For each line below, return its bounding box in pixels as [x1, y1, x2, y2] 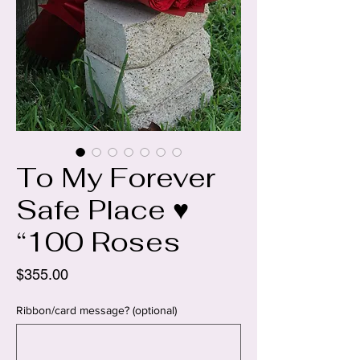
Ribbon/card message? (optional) [16, 304, 177, 317]
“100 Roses [16, 224, 180, 260]
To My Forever [16, 160, 215, 196]
